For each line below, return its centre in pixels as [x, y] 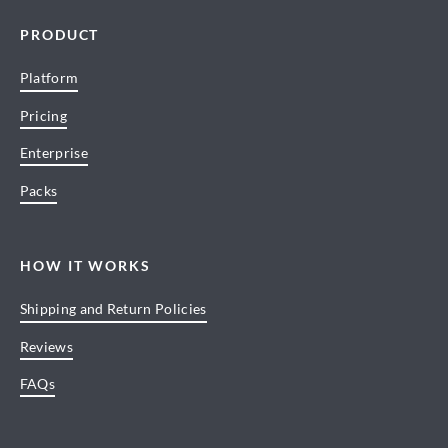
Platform [49, 78]
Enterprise [53, 153]
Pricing [43, 115]
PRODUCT [59, 34]
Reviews [46, 346]
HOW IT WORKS [85, 265]
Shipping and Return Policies [113, 309]
